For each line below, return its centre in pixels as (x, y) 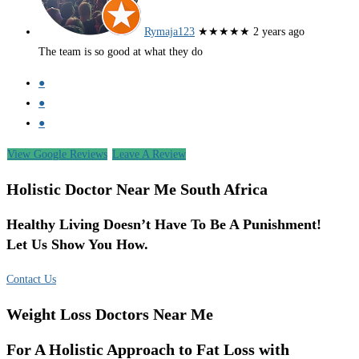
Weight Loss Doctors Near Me (110, 314)
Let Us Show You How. (77, 245)
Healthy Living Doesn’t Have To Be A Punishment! (164, 225)
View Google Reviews (57, 155)
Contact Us (31, 280)
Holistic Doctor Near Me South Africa (137, 190)
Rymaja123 (169, 32)
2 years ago (279, 32)
